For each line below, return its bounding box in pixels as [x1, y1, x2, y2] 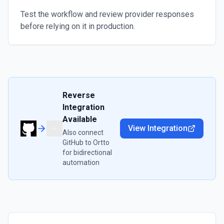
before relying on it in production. [20, 21, 135, 31]
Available [62, 114, 97, 124]
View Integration [128, 123, 187, 133]
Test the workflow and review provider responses [20, 9, 194, 19]
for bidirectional [62, 148, 112, 156]
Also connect [62, 128, 103, 136]
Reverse [62, 90, 95, 100]
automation [62, 158, 99, 166]
